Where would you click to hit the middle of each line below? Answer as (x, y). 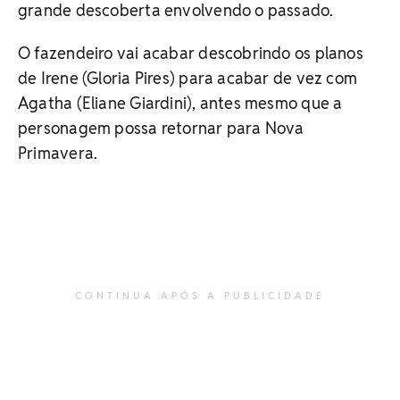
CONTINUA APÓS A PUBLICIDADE (200, 295)
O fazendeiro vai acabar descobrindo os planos (191, 53)
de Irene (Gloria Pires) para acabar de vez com (188, 78)
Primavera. (58, 153)
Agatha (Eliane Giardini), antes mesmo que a (180, 103)
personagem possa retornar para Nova (161, 128)
